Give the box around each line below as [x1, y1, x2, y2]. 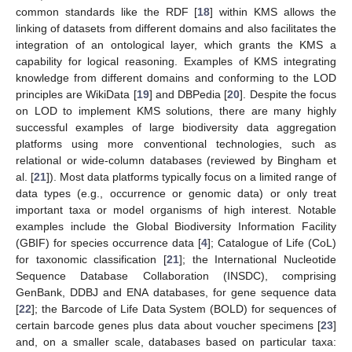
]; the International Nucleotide [179, 253, 336, 266]
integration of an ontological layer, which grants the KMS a [16, 38, 336, 52]
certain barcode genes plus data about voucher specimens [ [16, 319, 321, 332]
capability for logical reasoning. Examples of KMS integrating [16, 55, 336, 68]
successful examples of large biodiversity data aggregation [16, 121, 336, 134]
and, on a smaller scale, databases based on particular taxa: [16, 335, 336, 349]
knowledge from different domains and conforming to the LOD [16, 71, 336, 85]
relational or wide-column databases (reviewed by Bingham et [16, 154, 336, 167]
